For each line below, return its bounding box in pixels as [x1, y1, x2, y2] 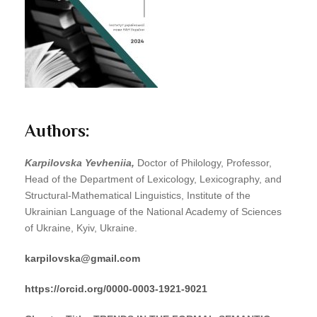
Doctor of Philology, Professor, [134, 157, 272, 169]
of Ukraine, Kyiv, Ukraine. [25, 222, 137, 234]
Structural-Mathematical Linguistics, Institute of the [25, 190, 250, 202]
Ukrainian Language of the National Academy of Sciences [25, 206, 282, 218]
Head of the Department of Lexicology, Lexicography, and [25, 173, 282, 185]
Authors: [25, 121, 90, 141]
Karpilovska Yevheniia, [25, 157, 134, 169]
